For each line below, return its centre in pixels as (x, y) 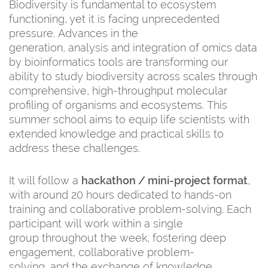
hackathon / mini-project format (165, 180)
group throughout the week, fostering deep (118, 237)
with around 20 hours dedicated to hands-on (120, 194)
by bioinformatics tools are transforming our (118, 62)
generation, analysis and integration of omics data (133, 47)
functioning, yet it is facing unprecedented (114, 19)
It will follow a (45, 180)
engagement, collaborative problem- (102, 252)
